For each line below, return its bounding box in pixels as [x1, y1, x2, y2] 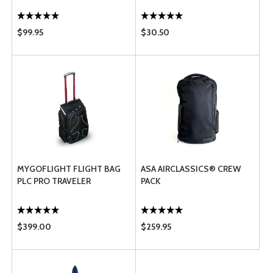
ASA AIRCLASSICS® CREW [141, 163, 241, 174]
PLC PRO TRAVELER [17, 175, 91, 186]
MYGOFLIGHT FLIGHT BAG [17, 163, 121, 174]
